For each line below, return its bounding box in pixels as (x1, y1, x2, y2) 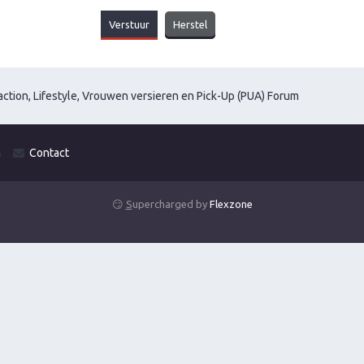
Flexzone (209, 198, 253, 210)
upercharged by (132, 198, 210, 210)
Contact (29, 146, 69, 159)
